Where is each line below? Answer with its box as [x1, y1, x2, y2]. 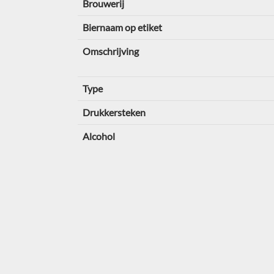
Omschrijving [82, 45, 139, 57]
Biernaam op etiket [82, 21, 162, 33]
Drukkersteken [82, 106, 146, 118]
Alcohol [82, 130, 115, 142]
